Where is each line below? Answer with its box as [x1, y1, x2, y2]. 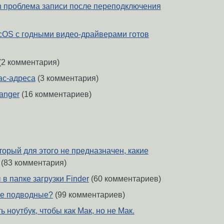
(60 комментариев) [88, 174, 161, 183]
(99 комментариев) [52, 190, 125, 199]
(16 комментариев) [19, 90, 91, 99]
